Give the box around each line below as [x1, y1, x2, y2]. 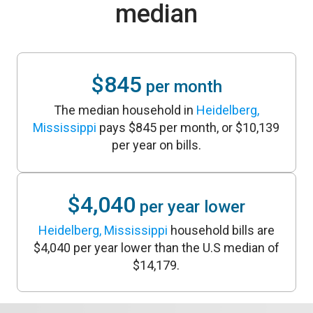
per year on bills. [111, 138, 201, 153]
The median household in [53, 103, 196, 118]
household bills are [167, 222, 275, 238]
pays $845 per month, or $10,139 [96, 120, 280, 136]
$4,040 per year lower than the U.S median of [33, 240, 279, 255]
